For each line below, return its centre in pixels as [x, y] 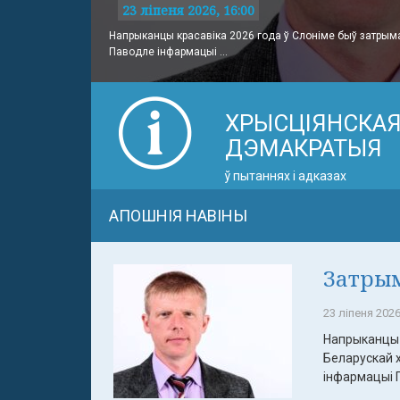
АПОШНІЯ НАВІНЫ [178, 216]
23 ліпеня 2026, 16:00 [188, 10]
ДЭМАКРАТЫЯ [303, 148]
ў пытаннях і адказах [285, 176]
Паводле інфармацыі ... [168, 52]
